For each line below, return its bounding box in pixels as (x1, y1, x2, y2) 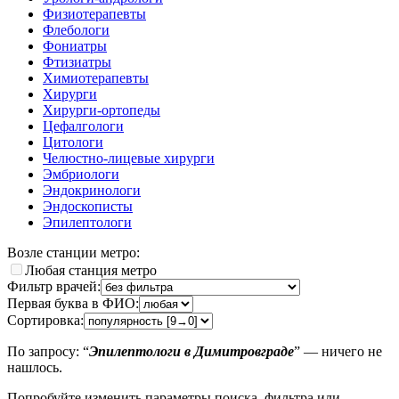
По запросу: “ (7, 343, 89, 359)
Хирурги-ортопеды (43, 102, 160, 118)
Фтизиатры (43, 53, 111, 69)
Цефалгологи (43, 118, 124, 134)
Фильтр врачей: (7, 278, 101, 294)
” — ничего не (294, 343, 382, 359)
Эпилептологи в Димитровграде (89, 343, 294, 359)
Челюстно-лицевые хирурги (43, 150, 215, 166)
